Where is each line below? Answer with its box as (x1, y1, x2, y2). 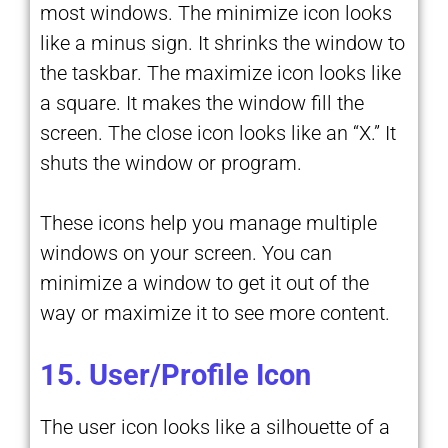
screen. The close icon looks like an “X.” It (40, 120, 396, 145)
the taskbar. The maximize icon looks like (40, 60, 401, 85)
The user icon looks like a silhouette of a (40, 414, 390, 439)
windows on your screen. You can (40, 240, 332, 265)
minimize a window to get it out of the (40, 270, 369, 295)
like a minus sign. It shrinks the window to (40, 30, 405, 55)
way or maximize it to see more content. (40, 300, 390, 325)
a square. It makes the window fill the (40, 90, 364, 115)
